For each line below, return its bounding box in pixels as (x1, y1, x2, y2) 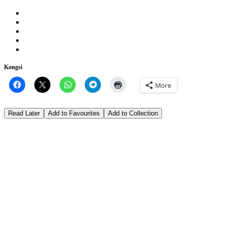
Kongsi (4, 63, 22, 71)
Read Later (8, 109, 40, 117)
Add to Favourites (48, 109, 100, 117)
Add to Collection (108, 109, 158, 117)
